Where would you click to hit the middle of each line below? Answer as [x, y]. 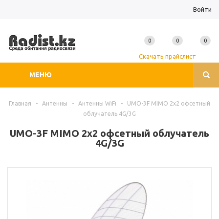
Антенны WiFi [97, 103]
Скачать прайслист [167, 56]
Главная [20, 103]
